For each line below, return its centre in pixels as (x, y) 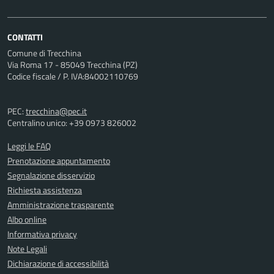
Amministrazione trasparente (61, 205)
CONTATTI (25, 37)
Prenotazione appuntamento (59, 161)
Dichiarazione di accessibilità (58, 264)
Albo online (27, 220)
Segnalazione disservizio (51, 176)
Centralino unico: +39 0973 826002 (72, 123)
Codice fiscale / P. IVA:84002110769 (73, 76)
